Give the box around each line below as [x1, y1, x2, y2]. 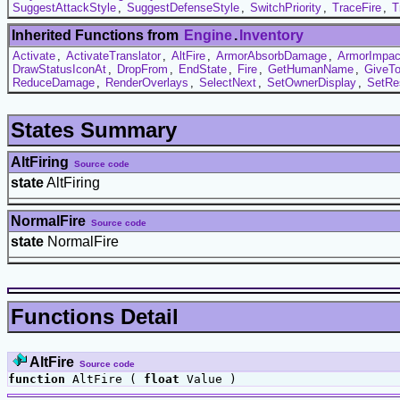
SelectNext [199, 75, 256, 89]
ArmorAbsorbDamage [216, 48, 327, 62]
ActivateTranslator [66, 48, 161, 62]
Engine [184, 27, 232, 43]
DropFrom [117, 62, 168, 76]
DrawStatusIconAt [12, 62, 106, 76]
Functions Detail [11, 304, 179, 329]
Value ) [179, 372, 237, 387]
